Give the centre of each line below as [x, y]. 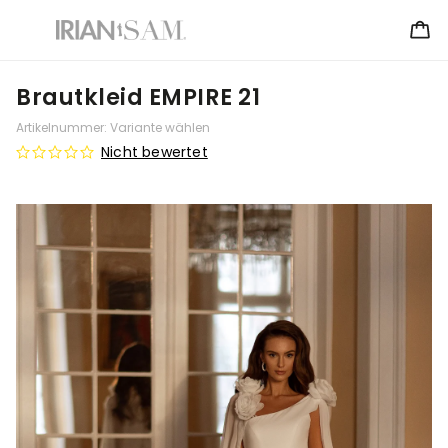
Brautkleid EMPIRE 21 [138, 97]
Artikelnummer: [61, 127]
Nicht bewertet [154, 152]
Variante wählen [160, 127]
